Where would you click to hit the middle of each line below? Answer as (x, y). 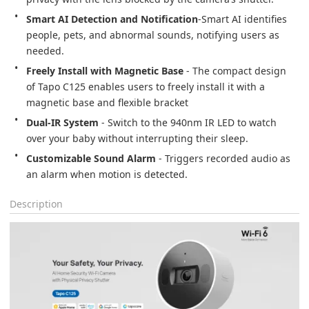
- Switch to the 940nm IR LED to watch (189, 122)
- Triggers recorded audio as (225, 158)
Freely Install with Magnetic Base (105, 70)
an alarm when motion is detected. (107, 174)
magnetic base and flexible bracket (107, 102)
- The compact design (236, 70)
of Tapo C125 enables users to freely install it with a (147, 86)
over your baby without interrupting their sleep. (137, 138)
